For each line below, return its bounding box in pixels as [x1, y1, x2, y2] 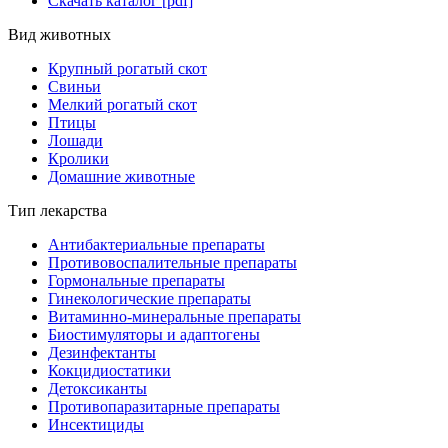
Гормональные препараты [48, 271, 225, 289]
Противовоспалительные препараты [48, 253, 297, 271]
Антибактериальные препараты [48, 235, 265, 253]
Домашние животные [48, 167, 195, 185]
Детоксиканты [48, 379, 147, 397]
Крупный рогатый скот [48, 59, 207, 77]
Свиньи [48, 77, 101, 95]
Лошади [48, 131, 103, 149]
